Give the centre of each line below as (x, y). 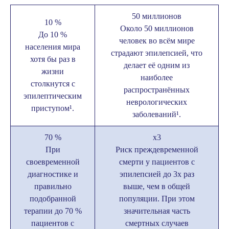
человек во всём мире (157, 41)
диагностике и (53, 174)
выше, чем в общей (157, 186)
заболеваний (154, 114)
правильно (53, 186)
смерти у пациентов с (157, 162)
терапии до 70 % (53, 211)
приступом (50, 108)
